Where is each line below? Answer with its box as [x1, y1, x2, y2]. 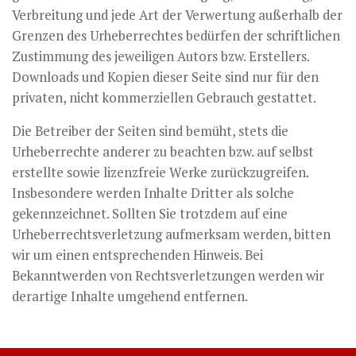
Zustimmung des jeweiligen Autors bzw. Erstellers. [12, 47, 309, 65]
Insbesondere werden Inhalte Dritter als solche [12, 184, 294, 203]
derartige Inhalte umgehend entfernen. [12, 288, 248, 306]
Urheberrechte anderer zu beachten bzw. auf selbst [12, 143, 314, 161]
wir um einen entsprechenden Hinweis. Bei [12, 246, 263, 265]
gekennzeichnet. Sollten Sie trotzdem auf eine [12, 205, 288, 223]
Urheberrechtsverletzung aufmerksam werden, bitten [12, 226, 331, 244]
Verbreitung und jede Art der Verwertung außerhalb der [12, 6, 342, 24]
